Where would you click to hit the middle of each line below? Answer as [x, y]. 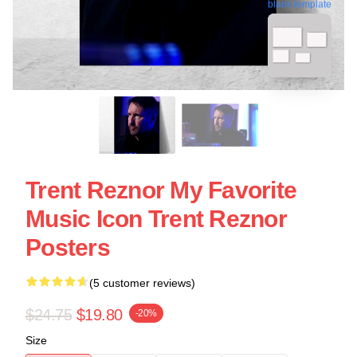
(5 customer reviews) [142, 283]
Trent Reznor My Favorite [161, 190]
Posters [68, 247]
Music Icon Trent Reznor [156, 219]
